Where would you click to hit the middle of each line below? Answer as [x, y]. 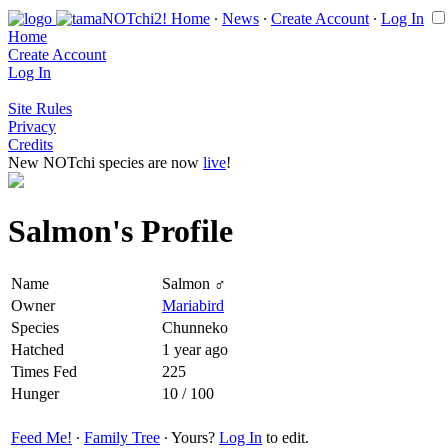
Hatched [37, 349]
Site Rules [40, 108]
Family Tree [122, 437]
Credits [30, 144]
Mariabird [193, 305]
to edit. [285, 437]
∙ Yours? [189, 437]
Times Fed [44, 371]
